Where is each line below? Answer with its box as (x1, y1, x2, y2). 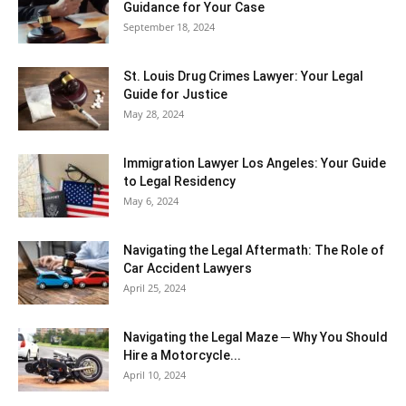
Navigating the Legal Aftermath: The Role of (123, 243, 384, 258)
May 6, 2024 (123, 194, 179, 208)
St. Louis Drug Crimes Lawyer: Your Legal (123, 69, 363, 84)
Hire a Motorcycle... (123, 348, 241, 363)
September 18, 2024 (123, 20, 215, 34)
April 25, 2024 (123, 281, 186, 295)
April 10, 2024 (123, 368, 186, 382)
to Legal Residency (123, 174, 236, 189)
